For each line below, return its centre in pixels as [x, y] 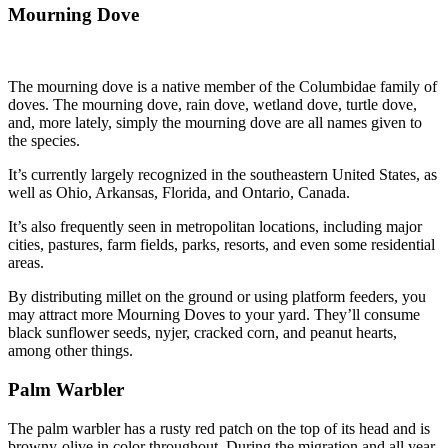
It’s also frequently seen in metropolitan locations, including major [215, 227]
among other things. [70, 351]
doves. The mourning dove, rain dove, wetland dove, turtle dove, [212, 105]
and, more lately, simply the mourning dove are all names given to [215, 123]
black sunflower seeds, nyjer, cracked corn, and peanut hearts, [202, 333]
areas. [26, 263]
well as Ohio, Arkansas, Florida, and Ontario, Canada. [179, 193]
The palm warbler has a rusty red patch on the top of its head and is [219, 428]
